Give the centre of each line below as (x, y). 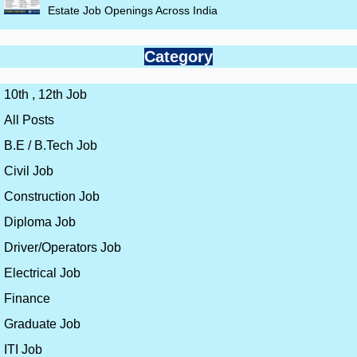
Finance (27, 299)
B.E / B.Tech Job (51, 146)
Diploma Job (40, 222)
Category (178, 57)
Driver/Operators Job (63, 248)
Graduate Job (42, 324)
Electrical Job (42, 273)
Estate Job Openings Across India (133, 11)
